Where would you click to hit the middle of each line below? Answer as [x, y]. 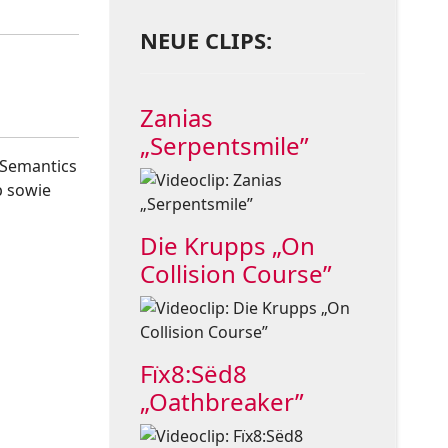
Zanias [176, 118]
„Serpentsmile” [224, 146]
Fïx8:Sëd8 [193, 374]
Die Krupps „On [227, 246]
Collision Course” [235, 274]
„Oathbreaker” [221, 402]
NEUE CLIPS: [205, 40]
